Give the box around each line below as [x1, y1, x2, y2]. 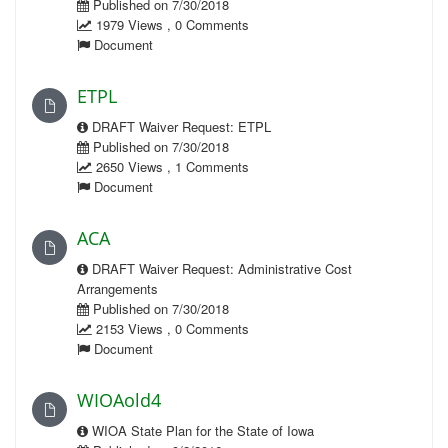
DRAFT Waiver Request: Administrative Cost [88, 259, 352, 278]
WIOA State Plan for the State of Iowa [88, 421, 314, 440]
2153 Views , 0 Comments [92, 319, 249, 338]
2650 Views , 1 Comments [92, 157, 249, 176]
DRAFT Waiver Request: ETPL [88, 117, 271, 136]
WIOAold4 [77, 388, 161, 412]
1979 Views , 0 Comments [92, 15, 249, 34]
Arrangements [77, 279, 158, 298]
